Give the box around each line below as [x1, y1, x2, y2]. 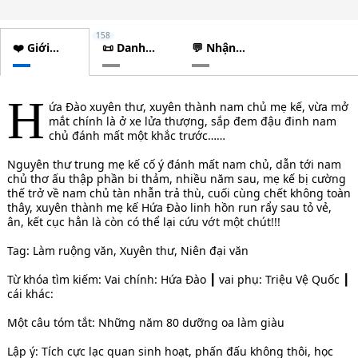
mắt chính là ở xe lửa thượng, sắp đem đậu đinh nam [48, 113, 336, 129]
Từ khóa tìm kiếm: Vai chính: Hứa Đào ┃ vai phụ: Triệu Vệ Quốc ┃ [6, 271, 349, 287]
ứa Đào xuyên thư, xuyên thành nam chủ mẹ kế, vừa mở [48, 98, 348, 114]
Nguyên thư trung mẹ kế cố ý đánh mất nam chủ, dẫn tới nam [6, 156, 341, 172]
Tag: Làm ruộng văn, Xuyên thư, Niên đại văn [6, 242, 249, 258]
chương [102, 68, 146, 84]
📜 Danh [102, 39, 145, 55]
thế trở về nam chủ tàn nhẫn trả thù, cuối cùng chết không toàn [6, 185, 351, 201]
